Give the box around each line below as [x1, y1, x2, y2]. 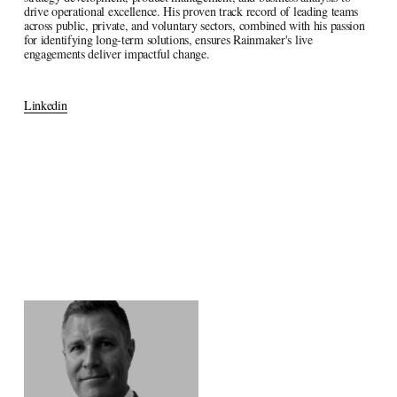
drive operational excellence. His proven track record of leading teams [23, 2, 359, 19]
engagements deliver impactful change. [23, 44, 210, 62]
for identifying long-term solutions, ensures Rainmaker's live [23, 30, 313, 48]
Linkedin [23, 96, 67, 113]
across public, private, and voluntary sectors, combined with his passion [23, 16, 365, 34]
